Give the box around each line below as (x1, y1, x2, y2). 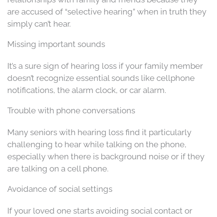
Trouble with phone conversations (7, 105, 135, 115)
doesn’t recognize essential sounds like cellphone (7, 73, 195, 83)
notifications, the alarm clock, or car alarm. (7, 85, 166, 95)
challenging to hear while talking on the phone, (7, 139, 186, 149)
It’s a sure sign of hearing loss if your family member (7, 61, 203, 71)
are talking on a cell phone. (7, 163, 108, 173)
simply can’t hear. (7, 18, 71, 29)
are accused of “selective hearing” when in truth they (7, 6, 206, 16)
